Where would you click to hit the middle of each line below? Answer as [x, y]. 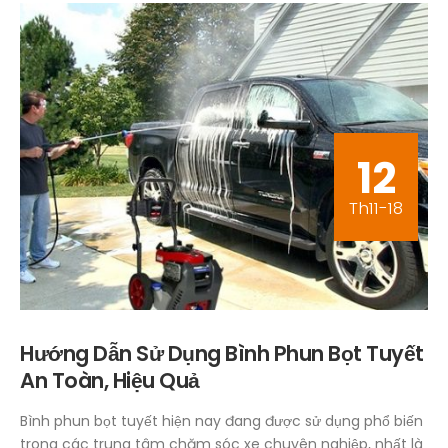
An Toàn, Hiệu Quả [110, 380]
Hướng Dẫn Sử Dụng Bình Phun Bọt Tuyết [222, 353]
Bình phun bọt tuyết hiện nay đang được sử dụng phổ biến [221, 420]
